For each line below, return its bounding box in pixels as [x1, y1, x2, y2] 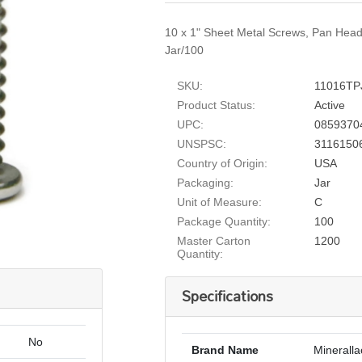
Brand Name [192, 343, 259, 356]
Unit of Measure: [177, 196, 263, 208]
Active [314, 99, 346, 112]
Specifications [182, 281, 274, 311]
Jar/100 [165, 44, 204, 57]
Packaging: [177, 176, 234, 189]
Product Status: [177, 99, 256, 112]
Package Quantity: [177, 215, 271, 228]
